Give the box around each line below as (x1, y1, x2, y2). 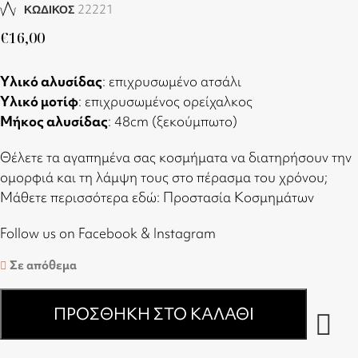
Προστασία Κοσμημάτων (163, 187, 314, 206)
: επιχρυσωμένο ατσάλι (102, 71, 241, 90)
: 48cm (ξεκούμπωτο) (108, 111, 237, 130)
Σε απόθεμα (10, 257, 78, 273)
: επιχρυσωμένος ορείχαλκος (78, 91, 253, 110)
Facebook (78, 223, 137, 242)
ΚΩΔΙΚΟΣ (24, 2, 78, 16)
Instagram (153, 223, 216, 242)
